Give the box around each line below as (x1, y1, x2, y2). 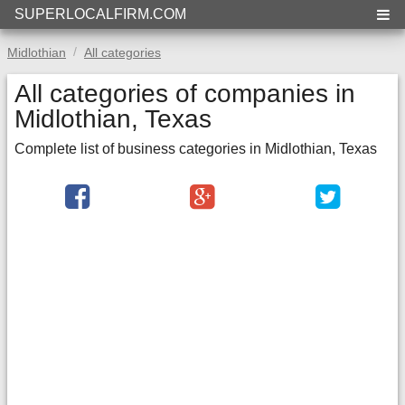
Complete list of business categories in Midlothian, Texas (14, 141, 377, 156)
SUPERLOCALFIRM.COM (14, 6, 186, 22)
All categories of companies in (14, 80, 355, 108)
